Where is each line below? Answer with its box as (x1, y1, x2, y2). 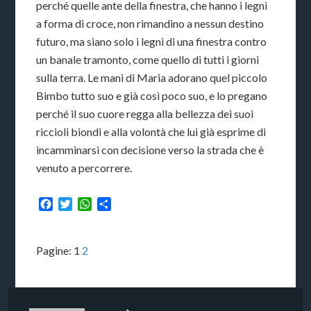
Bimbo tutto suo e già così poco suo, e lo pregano (36, 88, 268, 102)
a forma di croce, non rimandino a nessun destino (36, 16, 264, 30)
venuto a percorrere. (36, 160, 133, 174)
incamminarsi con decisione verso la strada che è (36, 142, 264, 156)
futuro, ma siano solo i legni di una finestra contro (36, 34, 267, 48)
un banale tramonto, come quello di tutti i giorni (36, 52, 260, 66)
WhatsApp (92, 196, 144, 210)
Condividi (111, 196, 158, 210)
